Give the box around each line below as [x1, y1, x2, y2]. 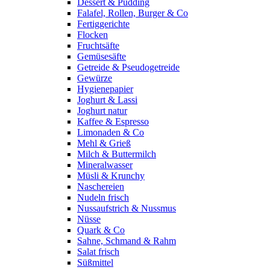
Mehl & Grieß [77, 138, 131, 148]
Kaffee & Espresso [77, 116, 149, 127]
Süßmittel [77, 257, 113, 268]
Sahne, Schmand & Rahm [77, 236, 176, 246]
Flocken [77, 30, 108, 40]
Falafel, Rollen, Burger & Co [77, 8, 188, 18]
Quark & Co [77, 225, 125, 235]
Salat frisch [77, 246, 119, 257]
